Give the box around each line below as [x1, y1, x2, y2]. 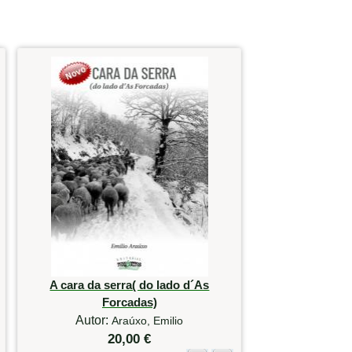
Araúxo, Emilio [112, 314, 184, 328]
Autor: [75, 313, 112, 328]
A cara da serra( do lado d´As [49, 278, 210, 292]
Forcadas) [101, 295, 157, 310]
